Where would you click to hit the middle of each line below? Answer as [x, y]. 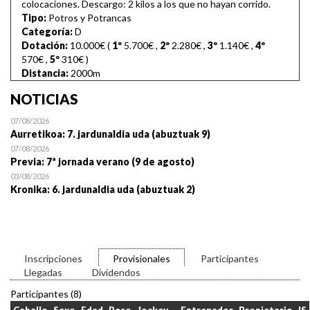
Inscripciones [53, 259]
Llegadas [43, 273]
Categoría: [48, 32]
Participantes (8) [46, 294]
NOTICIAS [44, 99]
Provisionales [142, 259]
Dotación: [46, 46]
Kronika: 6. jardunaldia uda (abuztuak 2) [103, 190]
